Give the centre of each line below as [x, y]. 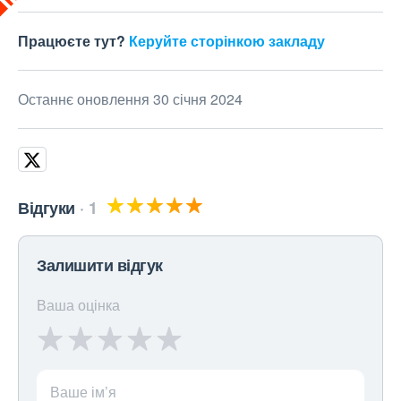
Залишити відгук [100, 265]
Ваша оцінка [78, 305]
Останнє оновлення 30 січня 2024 [130, 99]
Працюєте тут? [73, 41]
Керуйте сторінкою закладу [227, 41]
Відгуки [47, 208]
